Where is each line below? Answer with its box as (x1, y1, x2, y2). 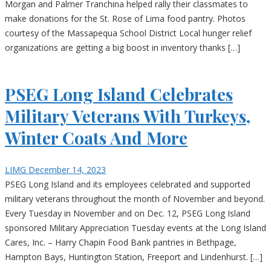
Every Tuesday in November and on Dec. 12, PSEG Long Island (5, 207, 250, 220)
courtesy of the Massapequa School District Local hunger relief (5, 27, 252, 39)
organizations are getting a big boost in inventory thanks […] (5, 41, 240, 53)
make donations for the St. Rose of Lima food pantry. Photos (5, 12, 246, 24)
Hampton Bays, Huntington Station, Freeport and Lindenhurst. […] (5, 251, 263, 263)
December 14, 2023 (28, 164, 106, 176)
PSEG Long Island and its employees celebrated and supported (5, 178, 250, 191)
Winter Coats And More (5, 126, 188, 149)
